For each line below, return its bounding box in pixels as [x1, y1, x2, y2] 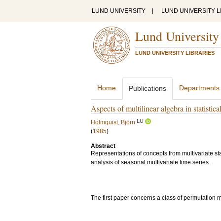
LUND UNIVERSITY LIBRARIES [135, 50, 215, 56]
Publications [129, 84, 166, 92]
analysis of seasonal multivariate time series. [91, 159, 210, 166]
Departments [179, 84, 220, 92]
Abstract [91, 143, 115, 149]
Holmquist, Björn [91, 119, 135, 126]
